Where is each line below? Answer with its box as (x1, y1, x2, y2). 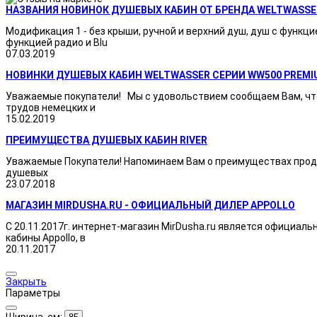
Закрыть (6, 275, 47, 287)
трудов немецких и (6, 101, 96, 113)
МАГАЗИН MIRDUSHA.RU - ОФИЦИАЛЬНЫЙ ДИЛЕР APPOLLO (6, 199, 295, 211)
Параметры (6, 287, 60, 299)
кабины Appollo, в (6, 231, 86, 243)
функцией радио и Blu (6, 36, 108, 48)
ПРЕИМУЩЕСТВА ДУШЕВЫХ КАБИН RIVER (6, 134, 207, 146)
